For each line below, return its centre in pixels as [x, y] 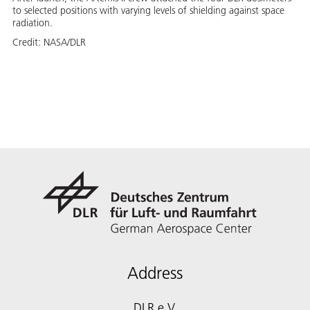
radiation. [33, 22]
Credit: [28, 42]
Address [155, 273]
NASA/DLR [65, 42]
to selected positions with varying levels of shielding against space [148, 10]
